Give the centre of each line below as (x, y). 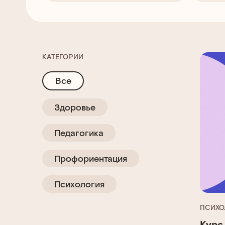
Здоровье (75, 107)
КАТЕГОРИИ (63, 56)
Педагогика (79, 132)
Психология (79, 184)
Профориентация (91, 158)
